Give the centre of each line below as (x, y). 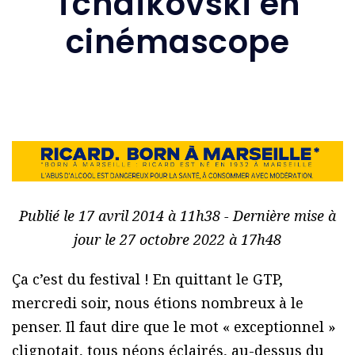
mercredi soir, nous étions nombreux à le (158, 303)
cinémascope (177, 42)
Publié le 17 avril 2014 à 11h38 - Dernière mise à (177, 216)
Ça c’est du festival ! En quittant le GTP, (147, 279)
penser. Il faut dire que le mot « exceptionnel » (174, 327)
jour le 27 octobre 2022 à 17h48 (177, 240)
